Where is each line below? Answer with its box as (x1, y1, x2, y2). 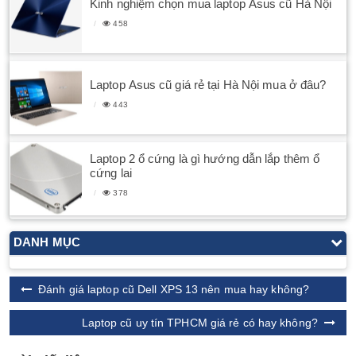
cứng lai (90, 165, 132, 180)
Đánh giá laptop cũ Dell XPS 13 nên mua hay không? (38, 283, 310, 296)
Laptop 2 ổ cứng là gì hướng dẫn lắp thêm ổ (90, 151, 320, 165)
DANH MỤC (14, 235, 80, 250)
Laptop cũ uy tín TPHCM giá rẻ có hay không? (81, 316, 318, 330)
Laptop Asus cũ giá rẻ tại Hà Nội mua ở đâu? (90, 77, 327, 91)
